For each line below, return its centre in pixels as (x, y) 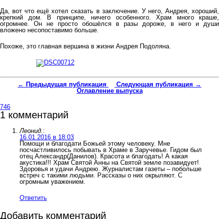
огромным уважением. (53, 181)
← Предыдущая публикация (63, 84)
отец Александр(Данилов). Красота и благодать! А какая (104, 156)
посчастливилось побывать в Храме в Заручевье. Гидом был (111, 150)
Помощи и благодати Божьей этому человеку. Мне (95, 143)
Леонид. (31, 131)
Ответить (33, 197)
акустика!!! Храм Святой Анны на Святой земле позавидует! (109, 162)
